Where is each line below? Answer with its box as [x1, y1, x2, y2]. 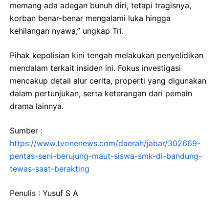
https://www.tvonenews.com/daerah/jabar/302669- [10, 138, 200, 148]
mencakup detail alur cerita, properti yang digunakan [10, 75, 206, 86]
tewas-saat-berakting [10, 163, 89, 174]
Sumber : [10, 125, 43, 135]
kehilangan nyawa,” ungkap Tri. [10, 25, 124, 36]
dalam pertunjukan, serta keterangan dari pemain [10, 88, 192, 98]
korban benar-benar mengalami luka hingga [10, 13, 171, 23]
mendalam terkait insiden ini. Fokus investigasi [10, 63, 181, 73]
